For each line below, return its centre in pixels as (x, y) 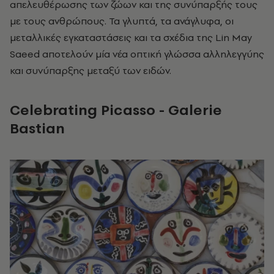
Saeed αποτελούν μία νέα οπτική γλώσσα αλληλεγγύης (137, 54)
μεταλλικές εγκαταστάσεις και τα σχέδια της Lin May (131, 37)
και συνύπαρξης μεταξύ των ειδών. (91, 70)
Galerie (195, 109)
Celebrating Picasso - (89, 109)
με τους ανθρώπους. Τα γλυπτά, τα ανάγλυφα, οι (122, 20)
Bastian (37, 128)
